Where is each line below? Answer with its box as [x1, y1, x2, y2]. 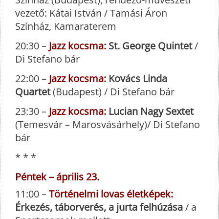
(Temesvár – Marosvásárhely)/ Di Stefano [15, 118, 200, 131]
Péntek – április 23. [15, 170, 99, 184]
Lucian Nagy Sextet [106, 105, 194, 118]
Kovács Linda [109, 72, 167, 86]
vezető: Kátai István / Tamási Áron [15, 6, 167, 20]
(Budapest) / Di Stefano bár [50, 85, 175, 99]
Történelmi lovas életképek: [49, 187, 173, 201]
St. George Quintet [106, 39, 195, 53]
